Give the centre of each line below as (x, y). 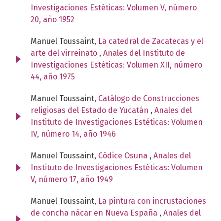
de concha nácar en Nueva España (95, 213)
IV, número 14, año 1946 (73, 134)
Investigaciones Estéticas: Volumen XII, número (116, 65)
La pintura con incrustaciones (152, 201)
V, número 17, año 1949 (72, 179)
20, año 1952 (53, 19)
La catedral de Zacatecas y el (151, 41)
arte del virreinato (65, 53)
